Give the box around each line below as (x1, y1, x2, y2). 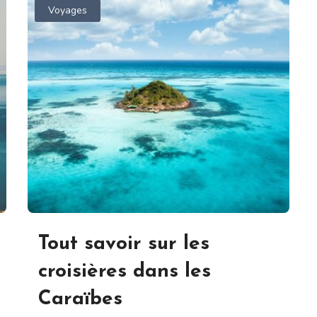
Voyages (48, 4, 88, 18)
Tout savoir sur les (38, 234, 209, 254)
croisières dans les (38, 261, 211, 282)
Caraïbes (38, 289, 122, 309)
